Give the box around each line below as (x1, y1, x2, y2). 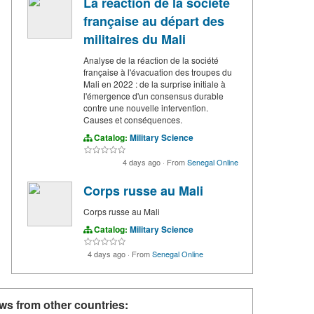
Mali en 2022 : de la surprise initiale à (83, 78, 226, 90)
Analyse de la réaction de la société (83, 54, 219, 67)
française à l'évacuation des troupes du (83, 66, 232, 78)
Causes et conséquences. (83, 114, 182, 126)
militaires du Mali (83, 30, 186, 49)
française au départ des (83, 12, 224, 31)
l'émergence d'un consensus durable (83, 90, 224, 102)
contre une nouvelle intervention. (83, 102, 208, 114)
